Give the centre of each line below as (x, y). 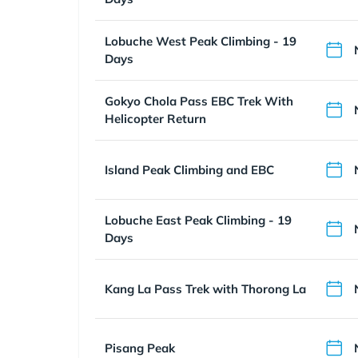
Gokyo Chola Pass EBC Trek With (199, 101)
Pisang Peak (140, 348)
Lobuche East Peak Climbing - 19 (198, 220)
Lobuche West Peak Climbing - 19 (201, 41)
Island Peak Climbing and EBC (189, 169)
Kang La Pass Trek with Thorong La (205, 288)
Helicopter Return (155, 119)
